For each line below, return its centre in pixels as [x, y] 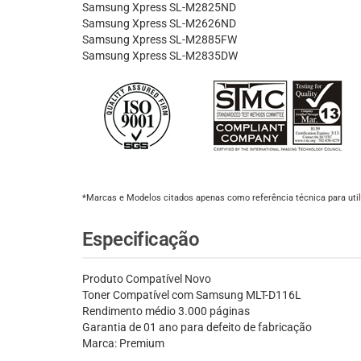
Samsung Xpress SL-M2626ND [159, 24]
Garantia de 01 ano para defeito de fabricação [197, 328]
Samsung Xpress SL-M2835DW [160, 56]
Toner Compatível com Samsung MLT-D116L [192, 295]
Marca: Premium [123, 344]
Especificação [141, 240]
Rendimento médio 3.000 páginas [166, 311]
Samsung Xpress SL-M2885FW [160, 40]
